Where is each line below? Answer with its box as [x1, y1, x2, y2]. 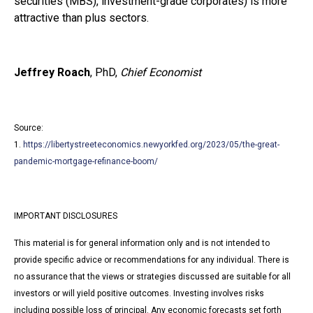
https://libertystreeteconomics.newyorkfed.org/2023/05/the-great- [23, 140, 279, 150]
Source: [14, 123, 43, 133]
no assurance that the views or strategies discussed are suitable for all [14, 272, 291, 282]
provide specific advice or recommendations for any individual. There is [14, 255, 289, 265]
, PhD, [90, 66, 120, 80]
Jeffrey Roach [14, 66, 90, 80]
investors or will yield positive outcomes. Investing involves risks [14, 289, 264, 299]
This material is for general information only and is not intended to [14, 238, 270, 249]
